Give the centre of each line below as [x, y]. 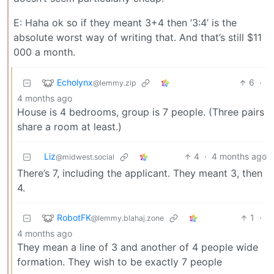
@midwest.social [85, 157]
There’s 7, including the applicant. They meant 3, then [140, 173]
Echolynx [75, 82]
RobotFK [74, 217]
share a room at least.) [69, 127]
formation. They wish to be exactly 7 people [120, 262]
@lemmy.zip [114, 83]
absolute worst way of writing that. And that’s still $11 [138, 38]
